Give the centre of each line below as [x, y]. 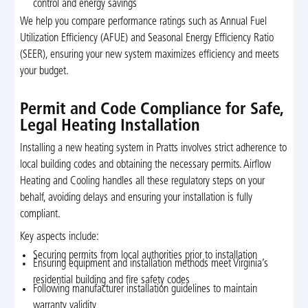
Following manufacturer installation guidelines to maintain [145, 290]
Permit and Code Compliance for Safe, [151, 110]
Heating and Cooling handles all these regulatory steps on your [142, 182]
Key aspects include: [59, 237]
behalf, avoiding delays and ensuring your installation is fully [136, 198]
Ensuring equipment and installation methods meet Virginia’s [151, 264]
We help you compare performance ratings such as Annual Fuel [143, 22]
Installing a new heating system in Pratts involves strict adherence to [153, 149]
